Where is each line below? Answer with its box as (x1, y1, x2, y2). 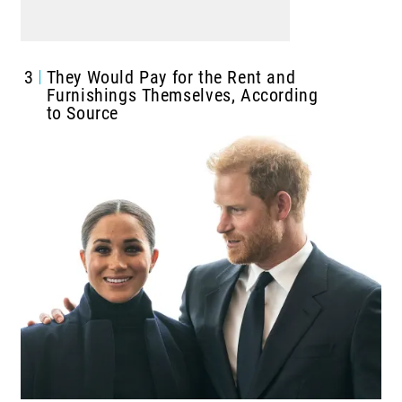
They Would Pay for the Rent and (46, 66, 296, 88)
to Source (46, 101, 118, 124)
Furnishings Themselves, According (46, 83, 319, 106)
